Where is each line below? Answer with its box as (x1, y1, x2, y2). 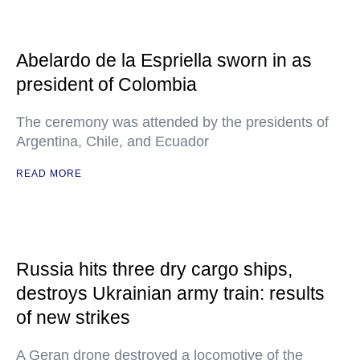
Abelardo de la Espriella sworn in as (16, 50, 312, 71)
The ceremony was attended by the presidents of (16, 114, 329, 130)
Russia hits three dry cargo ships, (16, 259, 292, 280)
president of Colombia (16, 74, 197, 95)
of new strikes (16, 307, 130, 328)
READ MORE (16, 168, 82, 179)
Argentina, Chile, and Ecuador (16, 133, 209, 149)
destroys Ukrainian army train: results (16, 283, 325, 304)
